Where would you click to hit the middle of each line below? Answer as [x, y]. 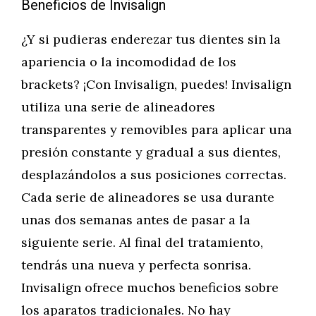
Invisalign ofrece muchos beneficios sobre [150, 287]
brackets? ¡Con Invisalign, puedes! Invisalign [156, 84]
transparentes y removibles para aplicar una [157, 129]
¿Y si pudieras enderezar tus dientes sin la [151, 39]
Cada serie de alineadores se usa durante [148, 197]
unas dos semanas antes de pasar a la [136, 220]
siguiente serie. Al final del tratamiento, [142, 242]
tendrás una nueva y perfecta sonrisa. [136, 265]
